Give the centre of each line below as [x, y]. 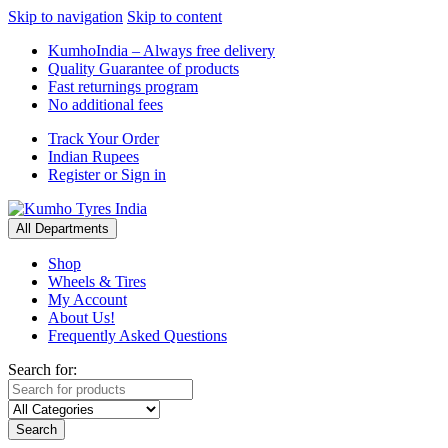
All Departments [62, 228]
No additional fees [105, 104]
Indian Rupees [93, 156]
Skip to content [174, 16]
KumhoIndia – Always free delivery [161, 50]
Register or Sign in [107, 174]
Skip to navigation [65, 16]
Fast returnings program [123, 86]
